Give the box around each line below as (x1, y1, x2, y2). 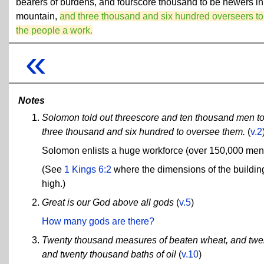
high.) (42, 178, 65, 189)
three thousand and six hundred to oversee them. (42, 126, 245, 137)
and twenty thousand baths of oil (42, 249, 176, 259)
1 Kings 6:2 (64, 164, 111, 174)
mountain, (16, 11, 60, 21)
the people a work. (16, 25, 93, 35)
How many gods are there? (42, 216, 154, 226)
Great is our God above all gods (42, 197, 174, 207)
